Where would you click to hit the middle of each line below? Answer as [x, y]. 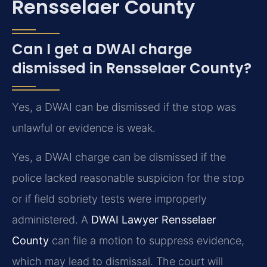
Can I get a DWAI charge [102, 49]
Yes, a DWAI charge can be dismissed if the [119, 157]
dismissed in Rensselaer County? [132, 68]
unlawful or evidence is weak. [84, 128]
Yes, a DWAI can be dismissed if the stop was [124, 107]
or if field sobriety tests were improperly [109, 199]
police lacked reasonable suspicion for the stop [128, 178]
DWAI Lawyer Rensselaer [154, 220]
